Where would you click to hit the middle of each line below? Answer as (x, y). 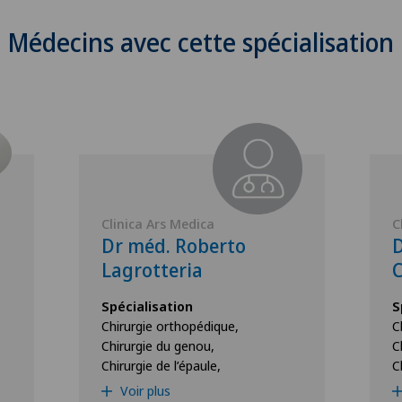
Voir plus (144, 390)
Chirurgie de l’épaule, (161, 365)
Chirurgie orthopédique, (170, 326)
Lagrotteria (152, 270)
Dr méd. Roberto (174, 246)
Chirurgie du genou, (158, 345)
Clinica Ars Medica (158, 223)
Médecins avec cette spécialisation (201, 42)
